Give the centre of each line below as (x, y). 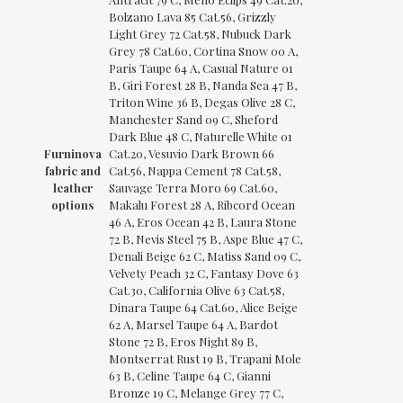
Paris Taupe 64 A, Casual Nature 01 (201, 67)
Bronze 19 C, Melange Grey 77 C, (196, 392)
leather (72, 187)
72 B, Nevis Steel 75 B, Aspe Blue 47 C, (206, 238)
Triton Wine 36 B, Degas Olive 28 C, (202, 102)
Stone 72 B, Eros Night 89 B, (183, 341)
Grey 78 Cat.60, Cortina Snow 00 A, (203, 50)
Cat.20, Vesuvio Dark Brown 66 (192, 153)
